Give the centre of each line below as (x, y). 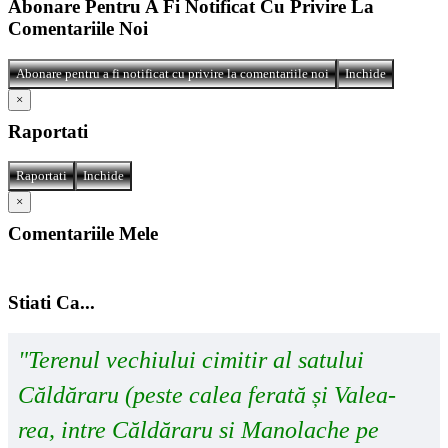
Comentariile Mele (83, 234)
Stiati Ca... (51, 302)
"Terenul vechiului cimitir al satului (191, 359)
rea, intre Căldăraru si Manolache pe (198, 429)
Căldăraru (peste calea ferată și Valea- (207, 394)
